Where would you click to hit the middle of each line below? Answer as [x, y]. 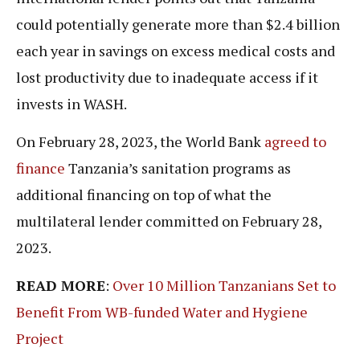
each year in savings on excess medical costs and [176, 50]
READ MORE [61, 286]
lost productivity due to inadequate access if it [167, 77]
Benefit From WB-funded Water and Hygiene [162, 312]
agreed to [295, 142]
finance [41, 168]
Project [40, 339]
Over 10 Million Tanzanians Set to [224, 286]
